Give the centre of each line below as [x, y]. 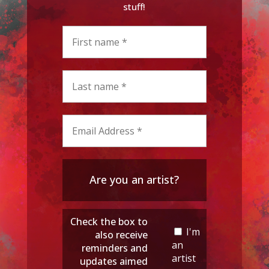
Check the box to [109, 221]
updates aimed [114, 261]
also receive [122, 234]
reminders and [115, 248]
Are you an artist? [134, 180]
